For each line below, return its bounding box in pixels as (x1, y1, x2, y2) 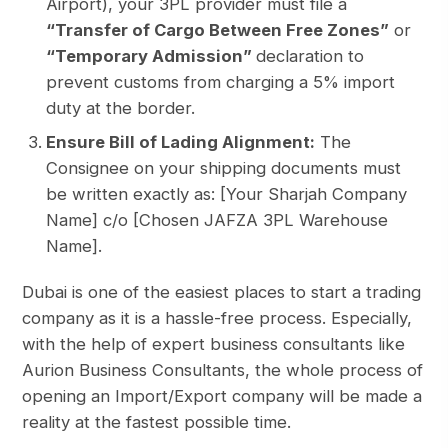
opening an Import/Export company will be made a (22, 386, 423, 407)
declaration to (256, 46, 365, 67)
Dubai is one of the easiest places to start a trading (22, 282, 422, 303)
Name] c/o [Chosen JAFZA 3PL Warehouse (46, 210, 389, 231)
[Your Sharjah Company (220, 184, 408, 205)
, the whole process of (245, 360, 424, 381)
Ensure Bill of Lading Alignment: (46, 132, 316, 153)
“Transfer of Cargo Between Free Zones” (46, 20, 390, 41)
